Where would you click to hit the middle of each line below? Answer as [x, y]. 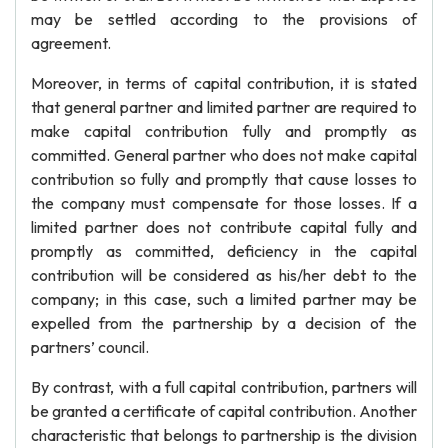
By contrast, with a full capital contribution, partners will [224, 387]
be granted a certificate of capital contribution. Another [224, 411]
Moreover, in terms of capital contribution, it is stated [224, 83]
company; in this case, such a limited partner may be [224, 299]
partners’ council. [90, 347]
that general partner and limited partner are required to [224, 107]
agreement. [71, 43]
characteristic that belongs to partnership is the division [224, 435]
